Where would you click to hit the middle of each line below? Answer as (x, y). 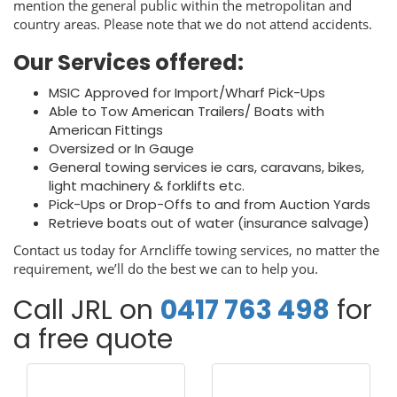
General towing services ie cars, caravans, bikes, (206, 167)
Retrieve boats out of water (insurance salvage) (209, 223)
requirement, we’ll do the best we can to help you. (166, 269)
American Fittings (106, 130)
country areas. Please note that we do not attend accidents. (193, 24)
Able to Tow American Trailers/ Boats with (187, 111)
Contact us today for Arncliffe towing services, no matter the (196, 250)
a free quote (93, 339)
